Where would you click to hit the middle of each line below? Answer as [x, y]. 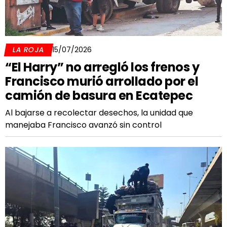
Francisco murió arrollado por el [102, 81]
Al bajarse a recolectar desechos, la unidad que [99, 113]
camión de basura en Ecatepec [99, 96]
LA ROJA [29, 50]
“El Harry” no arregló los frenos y [102, 67]
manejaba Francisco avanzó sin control [83, 125]
